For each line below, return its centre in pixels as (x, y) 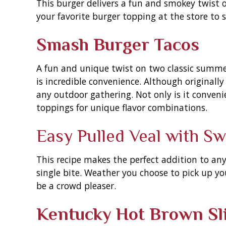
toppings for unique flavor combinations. (122, 108)
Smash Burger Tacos (118, 45)
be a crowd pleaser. (76, 185)
